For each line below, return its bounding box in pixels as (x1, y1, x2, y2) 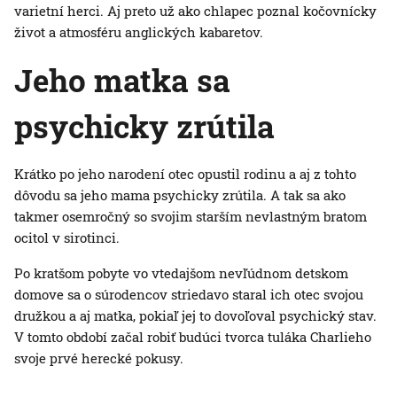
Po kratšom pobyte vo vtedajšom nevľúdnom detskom (14, 264, 348, 283)
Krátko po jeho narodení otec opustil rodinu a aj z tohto (14, 165, 356, 183)
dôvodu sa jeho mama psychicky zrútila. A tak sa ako (14, 186, 346, 205)
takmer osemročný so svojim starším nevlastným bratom (14, 207, 367, 226)
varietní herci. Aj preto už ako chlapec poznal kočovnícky (14, 2, 377, 20)
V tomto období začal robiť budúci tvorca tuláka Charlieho (14, 328, 371, 346)
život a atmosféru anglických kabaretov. (14, 23, 263, 42)
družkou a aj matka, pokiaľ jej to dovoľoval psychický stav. (14, 307, 377, 325)
